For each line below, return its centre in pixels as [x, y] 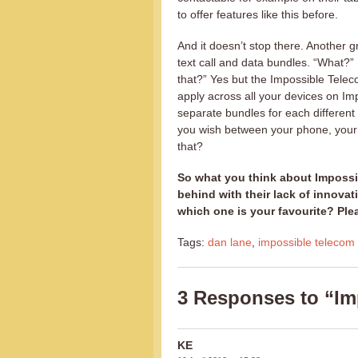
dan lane [230, 242]
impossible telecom [306, 242]
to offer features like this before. [258, 14]
